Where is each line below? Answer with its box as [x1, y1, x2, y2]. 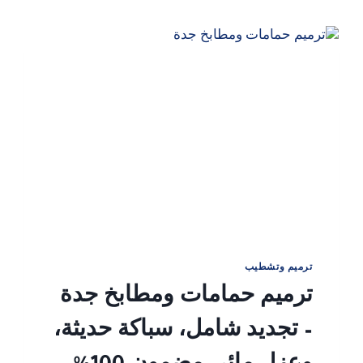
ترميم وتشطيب [244, 263, 313, 274]
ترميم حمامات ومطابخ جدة [59, 287, 313, 310]
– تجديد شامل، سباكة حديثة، [53, 321, 313, 344]
